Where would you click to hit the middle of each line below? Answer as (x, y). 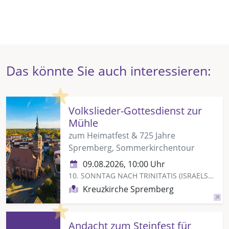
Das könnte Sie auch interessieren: (109, 70)
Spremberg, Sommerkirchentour (132, 147)
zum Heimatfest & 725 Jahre (122, 135)
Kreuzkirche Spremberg (128, 189)
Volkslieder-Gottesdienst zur (135, 110)
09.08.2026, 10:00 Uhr (124, 164)
